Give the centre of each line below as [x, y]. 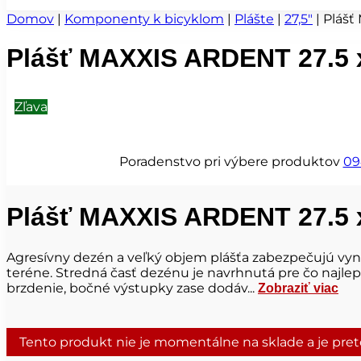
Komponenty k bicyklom [144, 19]
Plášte [254, 19]
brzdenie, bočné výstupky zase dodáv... [132, 288]
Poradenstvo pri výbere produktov [229, 161]
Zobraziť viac [298, 288]
